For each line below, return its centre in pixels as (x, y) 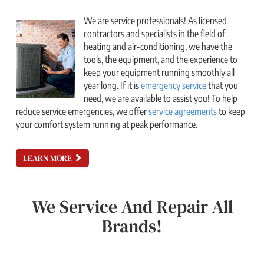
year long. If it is (112, 85)
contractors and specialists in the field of (154, 34)
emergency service (173, 85)
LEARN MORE (48, 158)
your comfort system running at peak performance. (106, 124)
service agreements (182, 111)
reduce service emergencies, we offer (82, 111)
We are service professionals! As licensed (155, 21)
